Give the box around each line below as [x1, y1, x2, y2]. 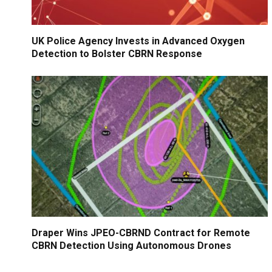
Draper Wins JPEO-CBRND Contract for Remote [32, 227, 250, 239]
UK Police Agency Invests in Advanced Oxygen [32, 35, 245, 47]
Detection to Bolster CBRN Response [32, 48, 202, 60]
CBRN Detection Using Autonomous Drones [32, 240, 231, 252]
